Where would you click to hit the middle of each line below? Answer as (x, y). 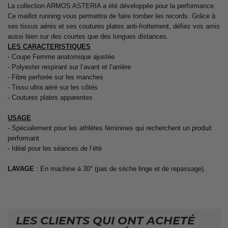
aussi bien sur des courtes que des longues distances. (88, 36)
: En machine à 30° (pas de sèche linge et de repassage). (120, 168)
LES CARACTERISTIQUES (49, 46)
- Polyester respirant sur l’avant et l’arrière (69, 67)
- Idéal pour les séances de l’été (55, 148)
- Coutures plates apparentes (50, 97)
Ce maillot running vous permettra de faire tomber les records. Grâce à (111, 16)
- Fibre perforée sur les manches (55, 77)
